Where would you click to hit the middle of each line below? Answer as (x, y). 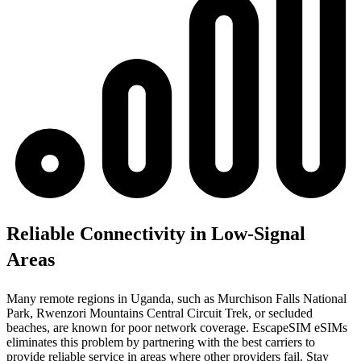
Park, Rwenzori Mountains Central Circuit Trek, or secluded (160, 313)
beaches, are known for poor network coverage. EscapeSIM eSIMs (177, 327)
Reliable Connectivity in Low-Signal (156, 233)
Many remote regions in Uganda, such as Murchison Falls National (176, 298)
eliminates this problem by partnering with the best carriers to (161, 342)
